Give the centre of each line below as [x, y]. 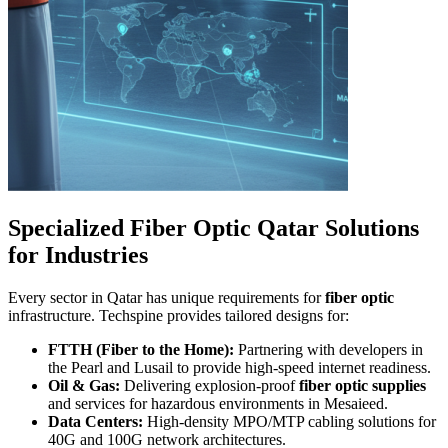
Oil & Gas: [84, 386]
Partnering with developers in [328, 350]
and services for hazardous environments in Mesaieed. [218, 404]
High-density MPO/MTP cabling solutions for [289, 422]
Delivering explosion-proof [209, 386]
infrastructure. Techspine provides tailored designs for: [178, 316]
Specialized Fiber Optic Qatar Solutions [213, 228]
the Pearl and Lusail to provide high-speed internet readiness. [239, 368]
